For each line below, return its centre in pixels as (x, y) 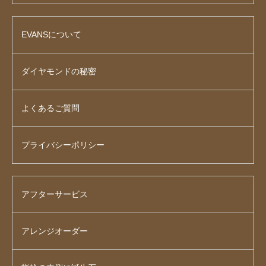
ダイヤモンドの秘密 (59, 71)
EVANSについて (51, 34)
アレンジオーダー (55, 231)
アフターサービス (55, 194)
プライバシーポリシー (63, 145)
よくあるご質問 (50, 108)
